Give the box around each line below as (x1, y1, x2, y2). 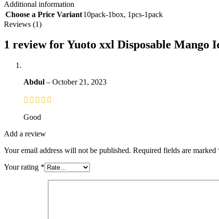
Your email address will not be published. (4, 146, 131, 155)
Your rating (4, 163, 41, 172)
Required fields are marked (133, 146, 218, 155)
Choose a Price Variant (5, 10, 82, 19)
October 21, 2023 (52, 78, 107, 87)
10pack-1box (83, 10, 124, 19)
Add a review (4, 130, 46, 138)
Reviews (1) (4, 20, 42, 28)
